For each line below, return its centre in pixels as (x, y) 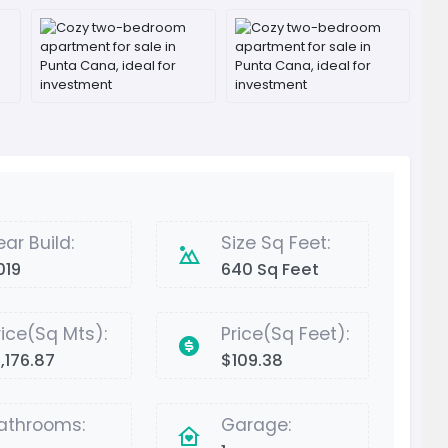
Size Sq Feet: (276, 243)
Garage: (256, 425)
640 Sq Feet (270, 270)
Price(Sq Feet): (285, 334)
